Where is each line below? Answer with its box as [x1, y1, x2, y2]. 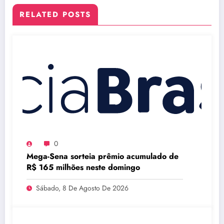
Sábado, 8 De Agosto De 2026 [36, 183, 128, 193]
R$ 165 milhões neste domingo [26, 161, 140, 173]
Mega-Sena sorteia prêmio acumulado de [26, 150, 178, 162]
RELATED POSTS [19, 9, 91, 20]
